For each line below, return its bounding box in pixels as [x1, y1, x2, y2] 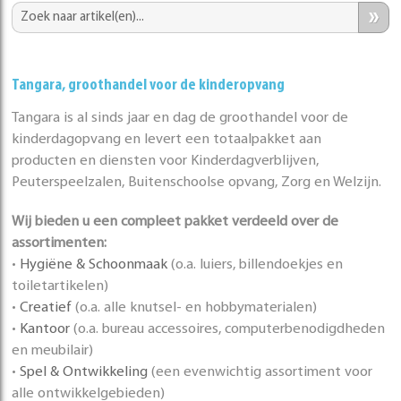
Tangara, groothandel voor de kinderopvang [12, 77, 286, 95]
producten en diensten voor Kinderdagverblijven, [12, 154, 320, 169]
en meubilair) [12, 344, 94, 359]
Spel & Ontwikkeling [20, 365, 149, 380]
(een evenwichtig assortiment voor [148, 365, 373, 380]
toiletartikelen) [12, 279, 109, 294]
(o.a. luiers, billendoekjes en [167, 258, 344, 273]
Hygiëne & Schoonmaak [20, 258, 168, 273]
